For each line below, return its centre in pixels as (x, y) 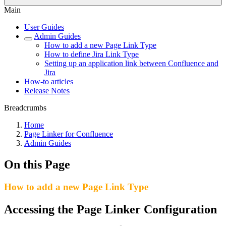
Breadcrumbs (25, 108)
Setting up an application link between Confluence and (131, 63)
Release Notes (47, 91)
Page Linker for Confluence (69, 134)
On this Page (37, 164)
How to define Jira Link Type (92, 54)
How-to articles (49, 81)
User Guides (44, 27)
